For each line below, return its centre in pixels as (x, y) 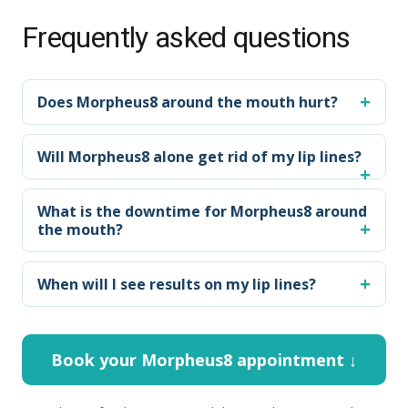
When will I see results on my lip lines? (177, 284)
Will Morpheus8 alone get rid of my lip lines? (199, 157)
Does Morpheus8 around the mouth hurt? (188, 102)
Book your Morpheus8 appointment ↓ (204, 360)
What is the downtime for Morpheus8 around (202, 211)
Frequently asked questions (186, 37)
